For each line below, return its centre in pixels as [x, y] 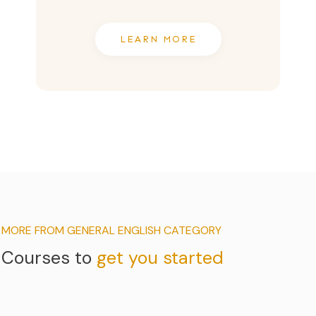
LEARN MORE [158, 39]
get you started [160, 257]
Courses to [49, 257]
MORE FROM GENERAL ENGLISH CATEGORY [111, 230]
